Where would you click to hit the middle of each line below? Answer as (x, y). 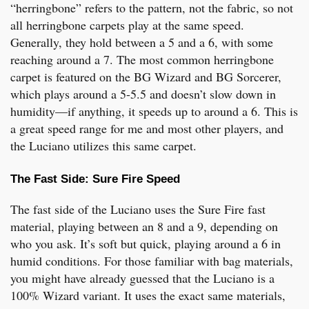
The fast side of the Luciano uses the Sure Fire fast (138, 209)
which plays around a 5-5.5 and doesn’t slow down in (143, 93)
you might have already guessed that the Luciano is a (142, 278)
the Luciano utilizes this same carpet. (103, 145)
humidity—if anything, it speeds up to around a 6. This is (154, 111)
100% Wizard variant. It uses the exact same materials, (148, 295)
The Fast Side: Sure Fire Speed (95, 179)
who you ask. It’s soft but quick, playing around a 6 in (146, 243)
